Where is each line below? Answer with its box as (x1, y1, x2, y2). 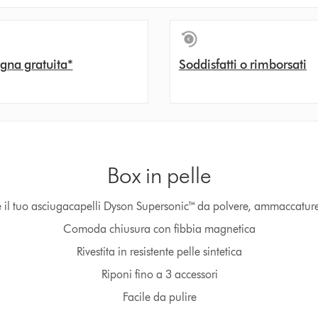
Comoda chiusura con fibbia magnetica (63, 222, 256, 236)
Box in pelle (107, 161, 212, 189)
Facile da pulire (122, 290, 197, 304)
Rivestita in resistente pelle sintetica (77, 245, 243, 258)
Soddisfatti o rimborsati (178, 57, 307, 72)
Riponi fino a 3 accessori (101, 268, 218, 281)
